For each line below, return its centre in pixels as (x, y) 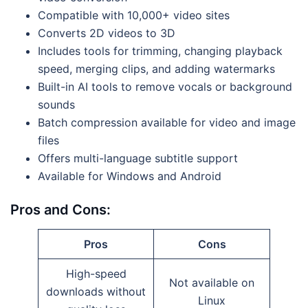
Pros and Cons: (60, 209)
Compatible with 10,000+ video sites (134, 15)
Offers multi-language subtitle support (138, 158)
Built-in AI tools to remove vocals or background (165, 86)
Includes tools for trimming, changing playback (160, 51)
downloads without (96, 291)
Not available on (212, 282)
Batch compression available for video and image (167, 122)
